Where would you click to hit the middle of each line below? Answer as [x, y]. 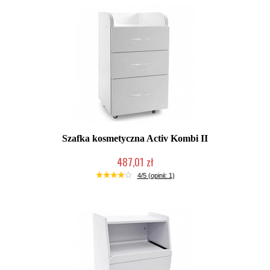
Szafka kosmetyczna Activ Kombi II [135, 138]
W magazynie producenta [135, 174]
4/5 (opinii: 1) [156, 175]
